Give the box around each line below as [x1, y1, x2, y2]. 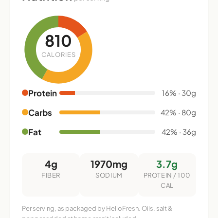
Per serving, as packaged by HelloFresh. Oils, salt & [22, 204, 173, 212]
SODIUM [95, 171, 123, 179]
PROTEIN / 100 [143, 171, 191, 179]
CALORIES [41, 50, 76, 58]
